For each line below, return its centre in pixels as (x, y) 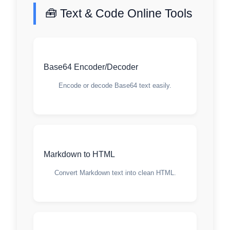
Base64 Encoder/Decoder (91, 67)
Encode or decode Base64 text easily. (115, 86)
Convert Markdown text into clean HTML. (115, 173)
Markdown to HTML (80, 154)
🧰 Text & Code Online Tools (119, 13)
